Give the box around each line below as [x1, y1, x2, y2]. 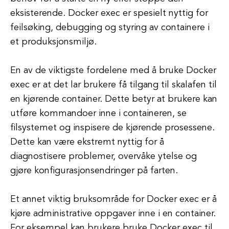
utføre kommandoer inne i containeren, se [10, 109, 187, 118]
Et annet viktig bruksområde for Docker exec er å [10, 195, 217, 204]
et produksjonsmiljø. [10, 37, 97, 47]
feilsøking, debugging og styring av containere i [10, 23, 210, 32]
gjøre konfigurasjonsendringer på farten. [10, 166, 178, 175]
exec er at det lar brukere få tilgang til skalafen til [10, 80, 217, 89]
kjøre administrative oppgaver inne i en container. [10, 209, 216, 218]
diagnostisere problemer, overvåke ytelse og [10, 152, 197, 161]
